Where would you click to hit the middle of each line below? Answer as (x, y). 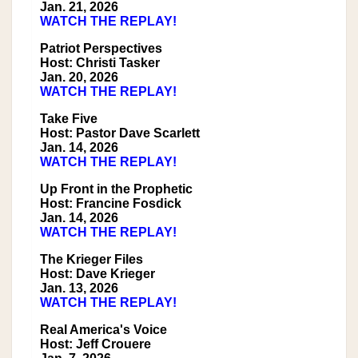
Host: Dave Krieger (97, 274)
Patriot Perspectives (101, 49)
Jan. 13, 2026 (79, 288)
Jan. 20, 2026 (79, 78)
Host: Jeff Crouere (95, 344)
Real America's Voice (103, 330)
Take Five (69, 119)
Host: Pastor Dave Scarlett (120, 133)
